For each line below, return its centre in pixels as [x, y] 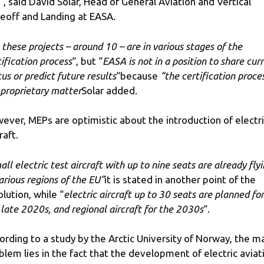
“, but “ [87, 61]
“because [138, 75]
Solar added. [109, 90]
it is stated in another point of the [180, 179]
